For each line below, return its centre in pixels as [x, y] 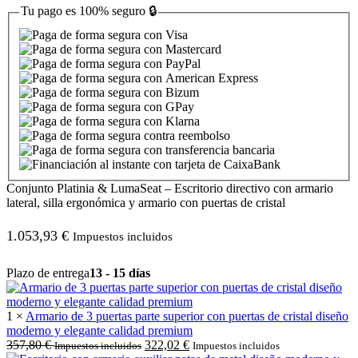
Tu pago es [50, 11]
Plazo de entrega [48, 272]
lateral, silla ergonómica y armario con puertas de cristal [146, 202]
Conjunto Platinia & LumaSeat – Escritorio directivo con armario [170, 188]
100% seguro [112, 11]
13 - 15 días [120, 272]
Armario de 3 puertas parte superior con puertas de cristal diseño [187, 316]
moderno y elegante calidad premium [99, 330]
